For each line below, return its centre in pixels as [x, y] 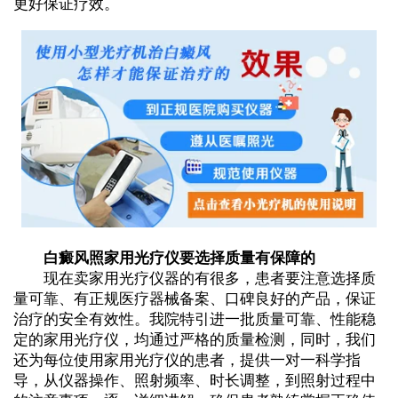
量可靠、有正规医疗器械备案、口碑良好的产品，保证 [194, 298]
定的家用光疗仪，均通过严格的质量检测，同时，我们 [194, 339]
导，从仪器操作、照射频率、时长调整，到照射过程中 [194, 380]
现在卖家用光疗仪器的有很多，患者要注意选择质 [194, 278]
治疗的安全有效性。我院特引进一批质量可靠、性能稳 [194, 319]
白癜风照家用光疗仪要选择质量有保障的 [164, 258]
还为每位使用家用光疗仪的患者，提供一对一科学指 [187, 360]
